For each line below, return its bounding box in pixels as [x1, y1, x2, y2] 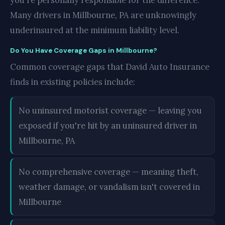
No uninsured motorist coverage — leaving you [19, 105, 202, 116]
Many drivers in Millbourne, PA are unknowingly [10, 10, 196, 21]
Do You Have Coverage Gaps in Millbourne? [10, 46, 157, 55]
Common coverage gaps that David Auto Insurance [10, 61, 209, 72]
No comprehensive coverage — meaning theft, [19, 166, 198, 177]
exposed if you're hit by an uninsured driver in [19, 120, 197, 131]
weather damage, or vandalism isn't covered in [19, 181, 200, 192]
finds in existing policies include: [10, 76, 135, 87]
